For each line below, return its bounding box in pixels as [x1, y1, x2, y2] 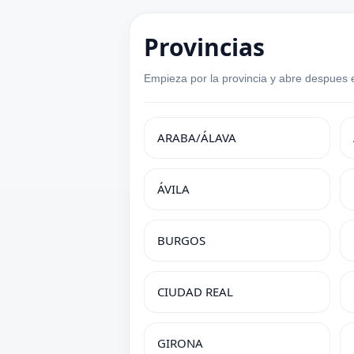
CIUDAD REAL [157, 284, 233, 299]
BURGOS [157, 232, 205, 248]
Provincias [144, 31, 265, 63]
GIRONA [157, 335, 203, 351]
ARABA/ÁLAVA [157, 130, 236, 145]
